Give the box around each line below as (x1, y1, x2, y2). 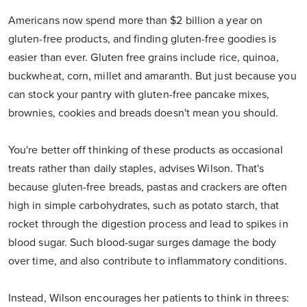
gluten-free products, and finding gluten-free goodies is (8, 32, 277, 47)
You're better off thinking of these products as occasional (8, 143, 283, 158)
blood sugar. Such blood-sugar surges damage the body (8, 236, 277, 250)
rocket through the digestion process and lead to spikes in (8, 217, 288, 232)
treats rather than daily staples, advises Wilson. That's (8, 162, 265, 176)
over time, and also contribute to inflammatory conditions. (8, 254, 287, 269)
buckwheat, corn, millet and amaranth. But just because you (8, 69, 297, 84)
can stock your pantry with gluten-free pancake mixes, (8, 88, 270, 102)
